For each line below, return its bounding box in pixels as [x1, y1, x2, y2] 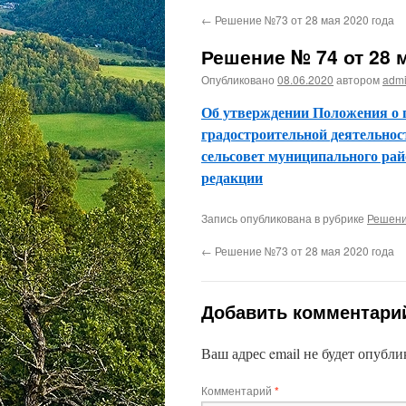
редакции [201, 167, 263, 188]
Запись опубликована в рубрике [201, 210, 367, 226]
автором [336, 72, 380, 87]
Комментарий [201, 382, 275, 398]
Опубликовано [201, 72, 275, 87]
